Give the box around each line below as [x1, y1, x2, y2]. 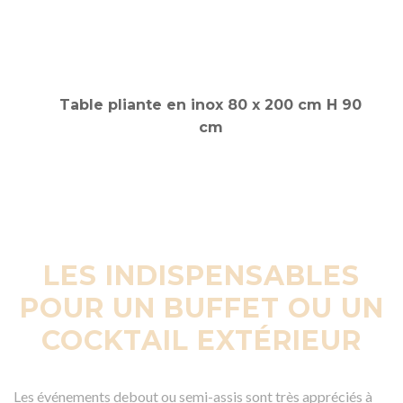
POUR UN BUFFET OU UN [19, 291, 384, 326]
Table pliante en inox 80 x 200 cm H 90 [59, 96, 362, 114]
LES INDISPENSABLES [43, 259, 360, 293]
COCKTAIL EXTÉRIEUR [41, 324, 362, 358]
